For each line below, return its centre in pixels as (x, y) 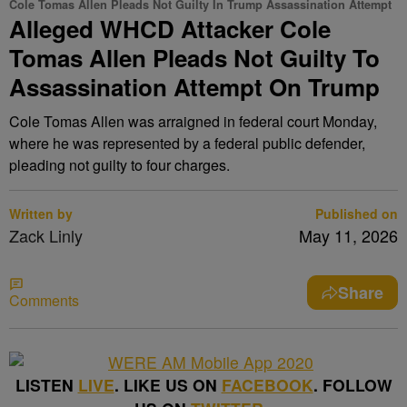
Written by (41, 213)
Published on (357, 213)
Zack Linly (46, 235)
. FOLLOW (352, 385)
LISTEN (46, 385)
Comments (44, 300)
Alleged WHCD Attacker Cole (170, 29)
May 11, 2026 (348, 235)
